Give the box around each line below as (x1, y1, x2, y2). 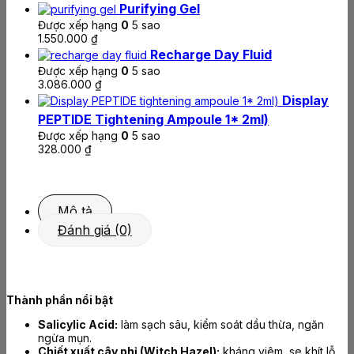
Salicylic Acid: (38, 318, 118, 332)
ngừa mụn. (38, 331, 92, 345)
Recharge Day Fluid (150, 47, 272, 63)
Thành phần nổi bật (6, 293, 113, 307)
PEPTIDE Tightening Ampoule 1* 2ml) (38, 111, 269, 128)
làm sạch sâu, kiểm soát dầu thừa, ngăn (118, 318, 324, 332)
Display (282, 92, 329, 109)
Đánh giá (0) (58, 222, 132, 239)
